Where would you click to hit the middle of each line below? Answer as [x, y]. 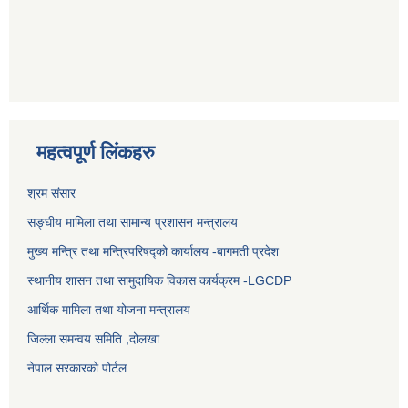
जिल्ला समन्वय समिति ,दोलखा [95, 339]
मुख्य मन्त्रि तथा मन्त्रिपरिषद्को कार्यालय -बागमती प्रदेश [157, 252]
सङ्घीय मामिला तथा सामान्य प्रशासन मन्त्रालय [133, 223]
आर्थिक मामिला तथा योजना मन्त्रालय [109, 310]
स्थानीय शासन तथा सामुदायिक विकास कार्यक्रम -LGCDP [159, 281]
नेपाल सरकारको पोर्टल [77, 368]
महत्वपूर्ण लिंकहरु [96, 153]
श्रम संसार [53, 194]
